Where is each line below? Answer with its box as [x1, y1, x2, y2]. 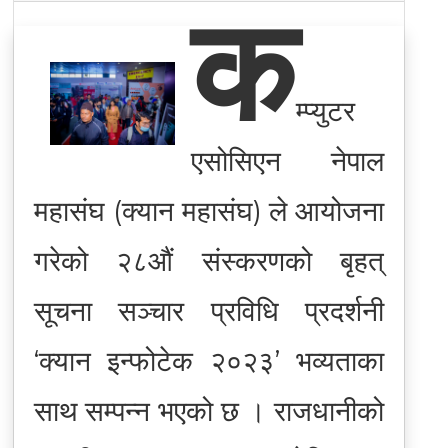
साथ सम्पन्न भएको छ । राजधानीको [33, 393, 385, 428]
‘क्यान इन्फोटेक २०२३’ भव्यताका [33, 343, 385, 378]
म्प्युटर [296, 93, 356, 128]
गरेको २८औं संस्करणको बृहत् [33, 243, 385, 278]
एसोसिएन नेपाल [191, 143, 385, 178]
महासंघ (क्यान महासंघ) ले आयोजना [33, 193, 385, 228]
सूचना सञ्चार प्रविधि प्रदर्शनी [33, 293, 385, 328]
